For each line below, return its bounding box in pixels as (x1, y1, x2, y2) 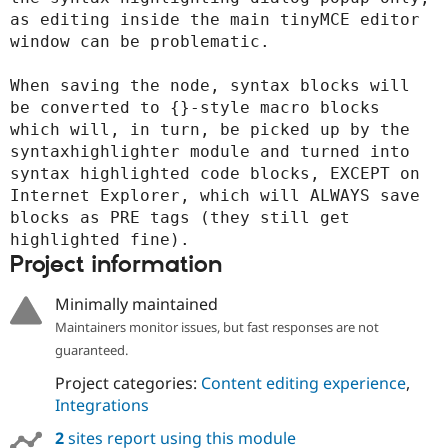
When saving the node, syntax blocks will (10, 76, 410, 96)
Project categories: (54, 371, 201, 394)
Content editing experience (200, 371, 406, 394)
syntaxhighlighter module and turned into (10, 142, 410, 162)
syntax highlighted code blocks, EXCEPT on (10, 164, 420, 184)
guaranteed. (54, 340, 128, 359)
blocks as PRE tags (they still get (10, 208, 350, 228)
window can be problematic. (10, 32, 270, 52)
